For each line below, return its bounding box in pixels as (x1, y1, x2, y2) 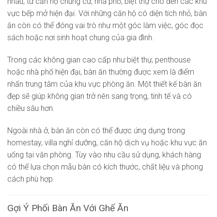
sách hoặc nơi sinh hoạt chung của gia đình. (7, 32, 154, 42)
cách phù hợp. (7, 174, 55, 184)
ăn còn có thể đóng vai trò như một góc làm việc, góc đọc (7, 20, 203, 30)
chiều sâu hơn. (7, 103, 55, 113)
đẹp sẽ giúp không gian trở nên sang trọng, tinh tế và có (7, 91, 192, 101)
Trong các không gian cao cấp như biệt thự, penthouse (7, 55, 191, 64)
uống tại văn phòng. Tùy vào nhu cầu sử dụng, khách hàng (7, 150, 201, 159)
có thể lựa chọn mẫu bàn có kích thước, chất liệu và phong (7, 162, 203, 171)
